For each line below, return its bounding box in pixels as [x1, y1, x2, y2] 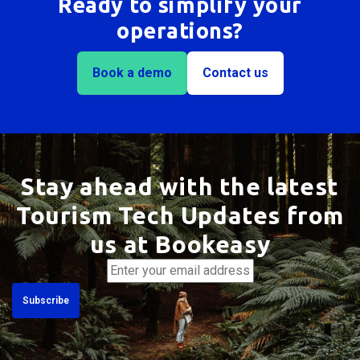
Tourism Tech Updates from [15, 202, 344, 230]
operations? [117, 18, 243, 43]
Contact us [202, 65, 268, 81]
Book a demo [92, 65, 172, 81]
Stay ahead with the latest [21, 173, 339, 201]
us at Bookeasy [89, 231, 271, 259]
